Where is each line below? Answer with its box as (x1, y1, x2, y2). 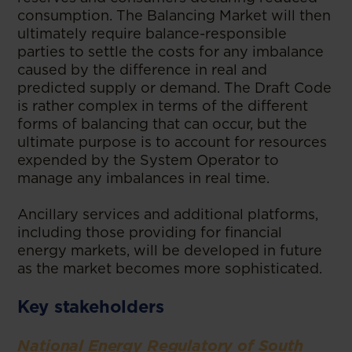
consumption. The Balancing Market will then (17, 7, 332, 24)
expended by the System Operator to (17, 152, 280, 168)
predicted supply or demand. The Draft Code (17, 79, 332, 96)
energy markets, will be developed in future (17, 242, 323, 258)
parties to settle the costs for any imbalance (17, 43, 324, 60)
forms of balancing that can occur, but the (17, 115, 308, 132)
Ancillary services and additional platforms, (17, 206, 319, 222)
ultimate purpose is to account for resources (17, 134, 328, 150)
